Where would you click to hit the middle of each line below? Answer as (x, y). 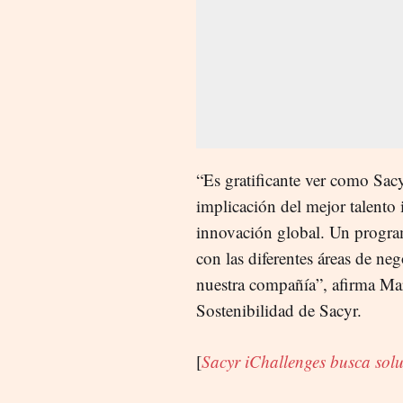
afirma (356, 283)
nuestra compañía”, (264, 283)
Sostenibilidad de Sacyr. (279, 309)
